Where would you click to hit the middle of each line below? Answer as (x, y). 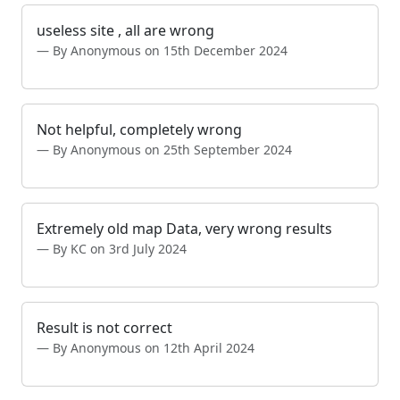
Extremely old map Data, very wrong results (184, 228)
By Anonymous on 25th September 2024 (172, 149)
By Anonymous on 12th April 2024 (154, 347)
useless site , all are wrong (125, 30)
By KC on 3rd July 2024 (120, 248)
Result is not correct (104, 327)
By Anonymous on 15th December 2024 (170, 50)
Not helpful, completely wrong (139, 129)
